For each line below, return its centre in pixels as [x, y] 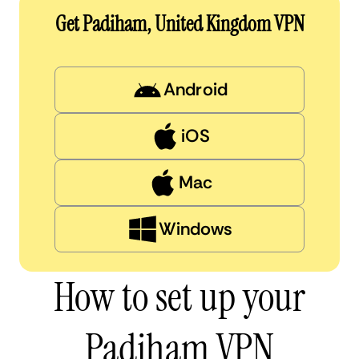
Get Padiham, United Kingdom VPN [179, 24]
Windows [196, 228]
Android [196, 89]
